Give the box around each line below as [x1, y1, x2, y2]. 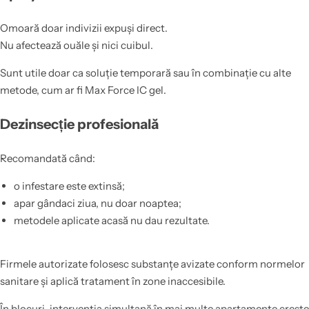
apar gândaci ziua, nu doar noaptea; [13, 197, 181, 210]
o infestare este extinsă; [13, 179, 125, 193]
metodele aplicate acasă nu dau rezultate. [13, 214, 210, 228]
